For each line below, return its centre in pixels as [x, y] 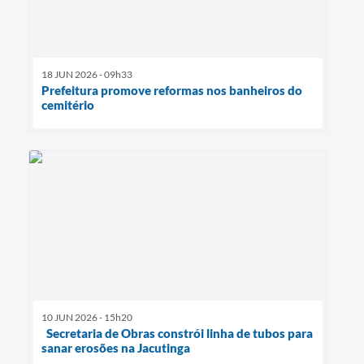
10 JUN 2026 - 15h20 [87, 317]
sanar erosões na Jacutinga [116, 347]
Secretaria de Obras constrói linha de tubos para [177, 333]
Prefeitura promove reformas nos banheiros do [172, 91]
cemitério [68, 105]
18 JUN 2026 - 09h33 [87, 75]
